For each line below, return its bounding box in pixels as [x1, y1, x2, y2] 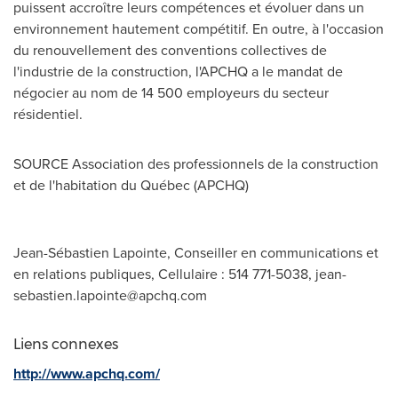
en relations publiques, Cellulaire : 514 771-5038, [13, 264, 315, 284]
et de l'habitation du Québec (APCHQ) [13, 175, 249, 195]
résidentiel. [13, 104, 90, 124]
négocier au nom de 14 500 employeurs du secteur [13, 83, 329, 103]
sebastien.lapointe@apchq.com [13, 285, 207, 306]
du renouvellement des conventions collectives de [13, 40, 327, 60]
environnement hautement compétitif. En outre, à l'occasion [13, 19, 384, 39]
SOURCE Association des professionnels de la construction [13, 154, 378, 174]
